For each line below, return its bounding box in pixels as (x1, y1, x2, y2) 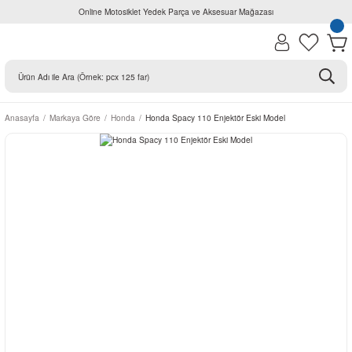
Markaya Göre (49, 112, 101, 123)
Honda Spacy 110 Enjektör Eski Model (145, 112, 285, 123)
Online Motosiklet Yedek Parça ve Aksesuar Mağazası (79, 5, 273, 17)
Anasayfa (5, 112, 39, 123)
